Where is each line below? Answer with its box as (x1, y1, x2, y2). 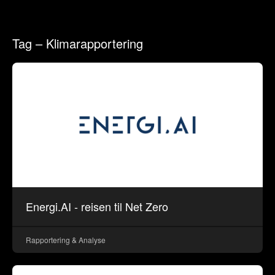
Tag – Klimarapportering (12, 34, 144, 52)
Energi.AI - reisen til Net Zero (26, 198, 169, 215)
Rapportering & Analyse (26, 234, 106, 246)
